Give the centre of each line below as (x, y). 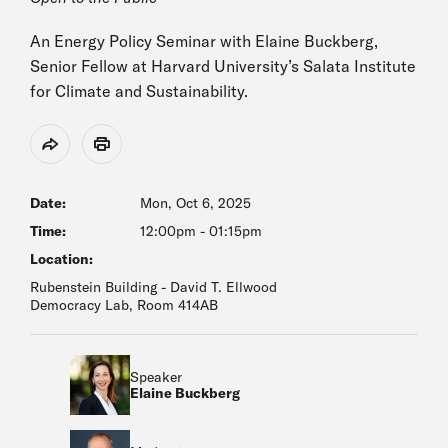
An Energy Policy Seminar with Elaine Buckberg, (204, 41)
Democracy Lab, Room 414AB (124, 305)
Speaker (156, 377)
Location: (61, 259)
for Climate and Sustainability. (139, 91)
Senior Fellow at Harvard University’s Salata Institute (223, 66)
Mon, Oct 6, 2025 (195, 203)
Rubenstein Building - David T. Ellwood (153, 287)
